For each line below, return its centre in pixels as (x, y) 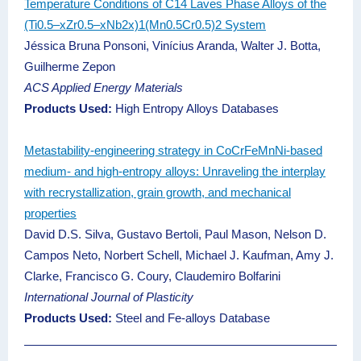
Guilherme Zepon (70, 66)
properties (50, 213)
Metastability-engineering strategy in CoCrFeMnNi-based (173, 150)
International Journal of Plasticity (109, 297)
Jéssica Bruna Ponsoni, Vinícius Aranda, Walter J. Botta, (172, 46)
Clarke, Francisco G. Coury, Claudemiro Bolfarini (152, 276)
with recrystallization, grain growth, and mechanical (158, 192)
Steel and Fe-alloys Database (191, 318)
